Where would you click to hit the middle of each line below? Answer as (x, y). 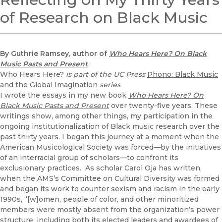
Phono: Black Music (183, 75)
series (109, 85)
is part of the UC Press (106, 75)
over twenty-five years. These (163, 106)
